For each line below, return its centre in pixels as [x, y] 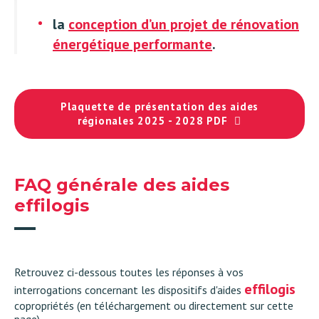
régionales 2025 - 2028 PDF [152, 120]
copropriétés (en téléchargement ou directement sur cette [154, 305]
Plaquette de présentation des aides [159, 106]
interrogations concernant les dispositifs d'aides [129, 289]
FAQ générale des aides [122, 184]
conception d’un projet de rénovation [184, 24]
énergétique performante [132, 44]
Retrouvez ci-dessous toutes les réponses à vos [129, 272]
